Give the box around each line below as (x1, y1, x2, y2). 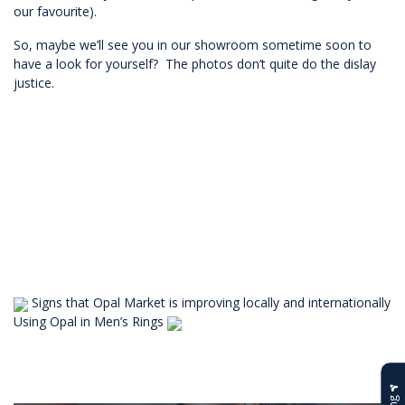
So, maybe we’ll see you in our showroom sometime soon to (14, 36, 372, 54)
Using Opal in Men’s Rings (14, 313, 167, 331)
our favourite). (14, 3, 97, 21)
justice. (14, 74, 54, 92)
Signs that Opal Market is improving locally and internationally (28, 294, 391, 312)
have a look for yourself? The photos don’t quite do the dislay (14, 55, 376, 73)
